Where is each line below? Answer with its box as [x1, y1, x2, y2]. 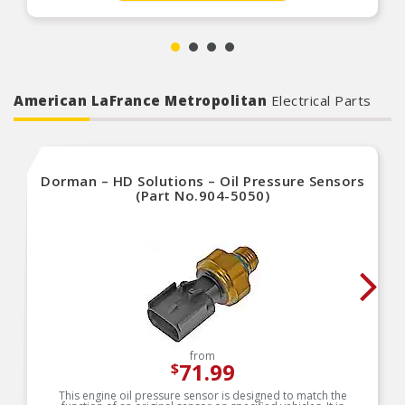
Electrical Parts [270, 91, 372, 109]
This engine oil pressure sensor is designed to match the [58, 388, 347, 403]
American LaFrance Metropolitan [14, 91, 271, 109]
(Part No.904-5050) [136, 186, 269, 204]
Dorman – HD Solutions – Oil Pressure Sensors [41, 172, 364, 190]
